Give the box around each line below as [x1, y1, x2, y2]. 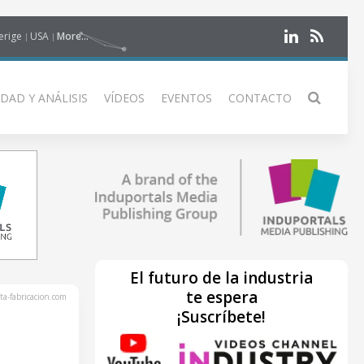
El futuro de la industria [130, 266, 313, 288]
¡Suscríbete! [177, 305, 266, 327]
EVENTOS [161, 90, 212, 106]
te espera [185, 286, 258, 308]
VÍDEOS [104, 90, 145, 106]
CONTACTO [228, 90, 292, 106]
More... [57, 29, 89, 43]
